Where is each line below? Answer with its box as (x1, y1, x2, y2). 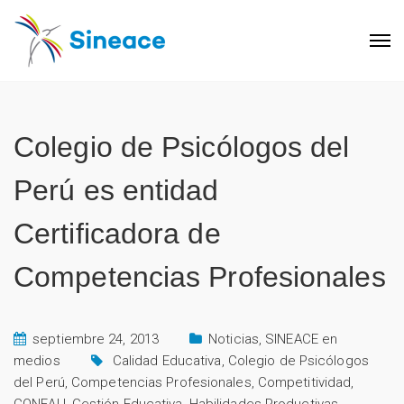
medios (14, 353, 60, 369)
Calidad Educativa (112, 353, 222, 369)
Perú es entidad (14, 174, 219, 207)
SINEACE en (265, 331, 338, 347)
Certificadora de (14, 217, 221, 250)
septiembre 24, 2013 (32, 331, 160, 347)
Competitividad (257, 374, 352, 390)
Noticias (208, 331, 259, 347)
